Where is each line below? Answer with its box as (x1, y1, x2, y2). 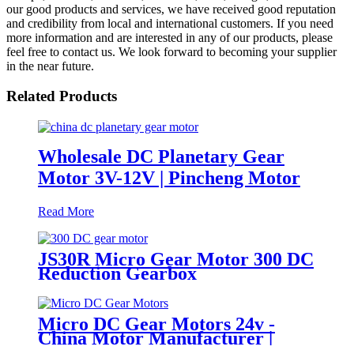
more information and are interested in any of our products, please (6, 30, 333, 44)
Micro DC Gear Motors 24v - (38, 313, 275, 334)
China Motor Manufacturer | (38, 327, 273, 348)
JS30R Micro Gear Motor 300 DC (38, 248, 314, 269)
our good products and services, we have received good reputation (6, 2, 336, 16)
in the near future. (6, 58, 94, 73)
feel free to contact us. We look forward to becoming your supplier (6, 44, 337, 58)
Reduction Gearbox (38, 262, 197, 284)
